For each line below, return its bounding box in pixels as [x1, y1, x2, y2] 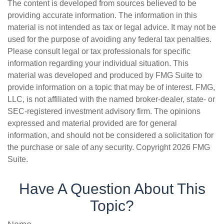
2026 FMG [172, 143, 210, 151]
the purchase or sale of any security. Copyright [7, 143, 172, 151]
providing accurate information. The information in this [7, 11, 197, 19]
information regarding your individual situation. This [7, 59, 188, 67]
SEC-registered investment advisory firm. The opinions [7, 107, 200, 115]
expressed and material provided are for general [7, 119, 177, 127]
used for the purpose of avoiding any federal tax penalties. [7, 35, 211, 43]
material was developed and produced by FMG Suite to [7, 71, 202, 79]
